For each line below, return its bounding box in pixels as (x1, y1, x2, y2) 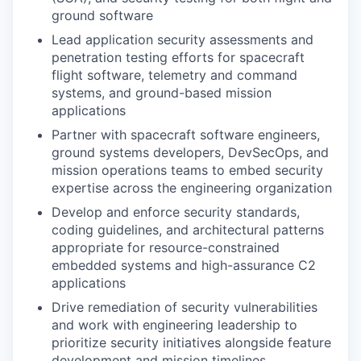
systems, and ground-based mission (52, 85, 272, 101)
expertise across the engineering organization (52, 180, 332, 196)
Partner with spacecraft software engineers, (52, 127, 320, 143)
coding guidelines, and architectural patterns (52, 222, 324, 238)
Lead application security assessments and (52, 31, 313, 48)
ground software (52, 7, 153, 23)
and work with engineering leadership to (52, 317, 297, 333)
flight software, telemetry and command (52, 67, 297, 83)
